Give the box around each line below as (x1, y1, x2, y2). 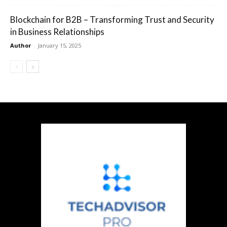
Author (10, 42, 31, 50)
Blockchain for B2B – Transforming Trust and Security (10, 14, 214, 25)
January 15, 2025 (38, 42, 81, 50)
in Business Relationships (10, 26, 104, 37)
